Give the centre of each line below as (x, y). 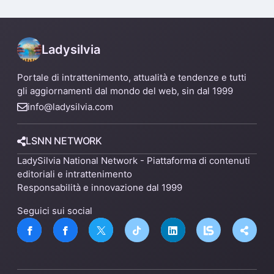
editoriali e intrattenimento (75, 174)
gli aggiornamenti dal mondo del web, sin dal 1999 (125, 91)
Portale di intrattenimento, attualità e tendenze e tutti (132, 78)
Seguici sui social (55, 211)
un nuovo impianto (61, 11)
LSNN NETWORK (64, 141)
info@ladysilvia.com (70, 107)
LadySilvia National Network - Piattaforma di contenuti (134, 161)
